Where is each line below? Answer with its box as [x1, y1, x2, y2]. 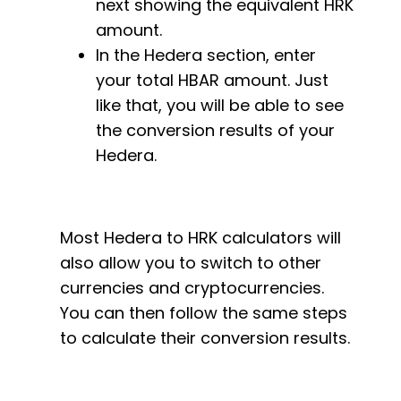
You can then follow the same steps [60, 302, 347, 324]
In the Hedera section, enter [96, 44, 316, 66]
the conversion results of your [96, 119, 335, 141]
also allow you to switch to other [60, 252, 321, 274]
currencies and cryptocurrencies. [60, 277, 324, 299]
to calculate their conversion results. [60, 327, 354, 349]
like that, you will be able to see [96, 94, 344, 116]
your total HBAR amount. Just [96, 69, 328, 91]
